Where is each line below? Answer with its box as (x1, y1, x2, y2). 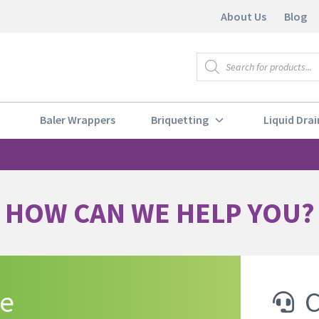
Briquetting (150, 113, 209, 127)
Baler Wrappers (40, 113, 116, 127)
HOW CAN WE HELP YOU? (4, 194, 315, 231)
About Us (220, 9, 266, 23)
